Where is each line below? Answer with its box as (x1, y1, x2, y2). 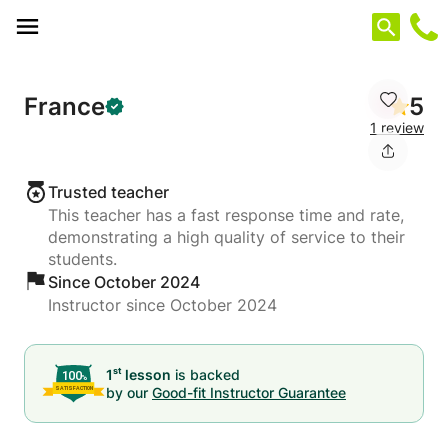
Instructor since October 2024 (48, 295, 277, 315)
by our (106, 383, 148, 401)
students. (48, 249, 117, 269)
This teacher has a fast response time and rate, (48, 205, 404, 225)
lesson (122, 365, 171, 383)
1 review (370, 119, 424, 136)
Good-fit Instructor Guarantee (152, 383, 346, 401)
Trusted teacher (48, 182, 169, 202)
